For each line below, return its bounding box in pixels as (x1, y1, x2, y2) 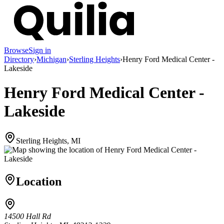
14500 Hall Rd (4, 212, 51, 221)
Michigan (36, 54, 66, 63)
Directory (4, 54, 34, 63)
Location (16, 174, 61, 188)
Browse (4, 45, 28, 54)
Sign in (28, 45, 51, 54)
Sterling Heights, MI (16, 136, 80, 145)
